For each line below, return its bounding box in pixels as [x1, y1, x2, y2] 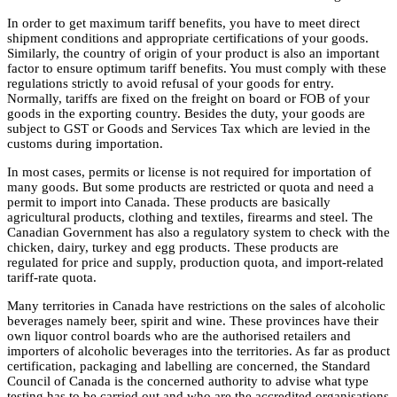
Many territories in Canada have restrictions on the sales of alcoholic [7, 299, 385, 314]
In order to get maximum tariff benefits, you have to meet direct [7, 16, 360, 31]
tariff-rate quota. [7, 270, 97, 285]
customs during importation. [7, 136, 163, 152]
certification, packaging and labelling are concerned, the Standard [7, 359, 370, 374]
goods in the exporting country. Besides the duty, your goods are [7, 106, 365, 121]
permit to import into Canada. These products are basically [7, 195, 331, 210]
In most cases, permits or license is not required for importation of [7, 165, 371, 180]
